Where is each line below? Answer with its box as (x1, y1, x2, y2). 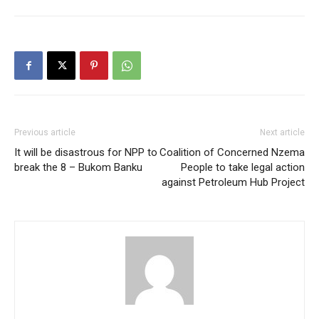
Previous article (14, 127, 75, 138)
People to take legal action (181, 161, 305, 174)
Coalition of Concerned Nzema (159, 146, 305, 159)
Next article (260, 127, 305, 138)
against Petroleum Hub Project (162, 176, 305, 189)
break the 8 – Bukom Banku (14, 161, 142, 174)
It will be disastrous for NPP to (14, 146, 157, 159)
